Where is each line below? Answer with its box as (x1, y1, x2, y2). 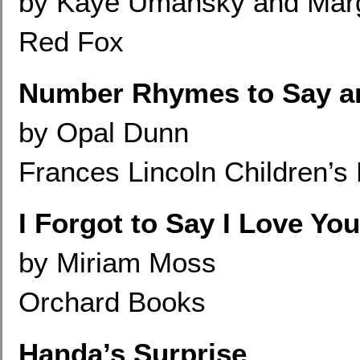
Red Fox (18, 26, 124, 57)
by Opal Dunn (18, 117, 189, 148)
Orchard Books (18, 286, 206, 317)
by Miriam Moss (18, 247, 216, 278)
